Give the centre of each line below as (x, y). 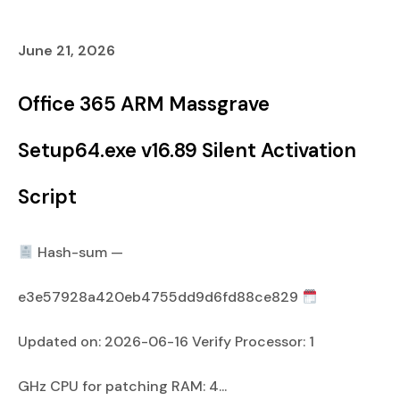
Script (47, 197)
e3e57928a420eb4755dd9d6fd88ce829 (160, 297)
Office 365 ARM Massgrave (144, 104)
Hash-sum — (79, 252)
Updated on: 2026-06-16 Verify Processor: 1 (166, 342)
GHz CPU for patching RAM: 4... (122, 386)
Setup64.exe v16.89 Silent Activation (187, 150)
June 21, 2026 (67, 50)
